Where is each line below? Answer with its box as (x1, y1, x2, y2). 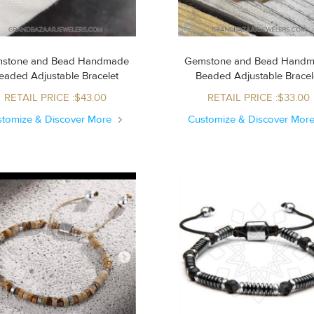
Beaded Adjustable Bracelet (30, 69, 118, 83)
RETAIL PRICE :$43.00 (4, 90, 107, 104)
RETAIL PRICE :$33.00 (207, 90, 310, 104)
